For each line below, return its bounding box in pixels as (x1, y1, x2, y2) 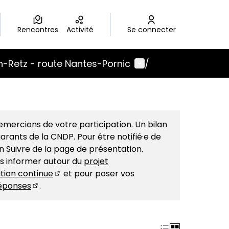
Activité (71, 25, 94, 35)
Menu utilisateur (134, 56, 211, 70)
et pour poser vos (61, 168, 134, 179)
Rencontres (21, 25, 58, 35)
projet (84, 155, 108, 167)
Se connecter (131, 25, 176, 35)
